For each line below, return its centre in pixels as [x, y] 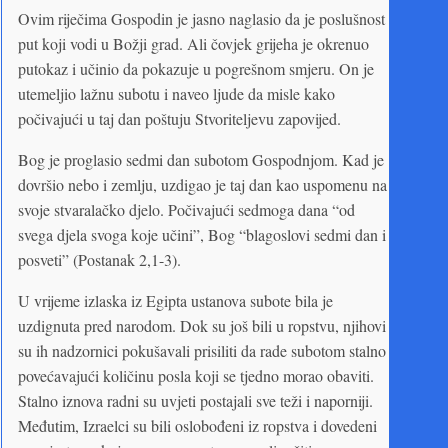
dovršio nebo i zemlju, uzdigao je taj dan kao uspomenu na [202, 184]
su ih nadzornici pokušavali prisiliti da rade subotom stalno [202, 350]
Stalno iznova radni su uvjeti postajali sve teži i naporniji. [195, 400]
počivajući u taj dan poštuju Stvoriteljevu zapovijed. [179, 118]
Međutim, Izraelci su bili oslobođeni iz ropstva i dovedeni [197, 425]
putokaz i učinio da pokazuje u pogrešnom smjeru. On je [196, 68]
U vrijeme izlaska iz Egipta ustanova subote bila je [175, 300]
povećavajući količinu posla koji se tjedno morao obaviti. [196, 375]
